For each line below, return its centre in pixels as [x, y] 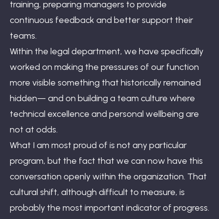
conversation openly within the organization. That [108, 176]
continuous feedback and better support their [101, 20]
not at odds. [34, 129]
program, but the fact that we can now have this [106, 161]
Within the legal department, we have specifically [107, 51]
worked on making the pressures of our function [104, 67]
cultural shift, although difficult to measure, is [97, 192]
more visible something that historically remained [105, 82]
